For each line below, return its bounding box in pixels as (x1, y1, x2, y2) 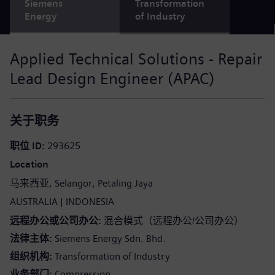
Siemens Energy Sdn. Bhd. (55, 233, 166, 244)
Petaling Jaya (98, 177, 153, 189)
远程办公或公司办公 (10, 215, 101, 227)
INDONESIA (66, 196, 114, 207)
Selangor (55, 177, 92, 189)
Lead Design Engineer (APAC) (10, 69, 214, 88)
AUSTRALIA (10, 196, 58, 207)
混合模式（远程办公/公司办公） (104, 215, 244, 227)
